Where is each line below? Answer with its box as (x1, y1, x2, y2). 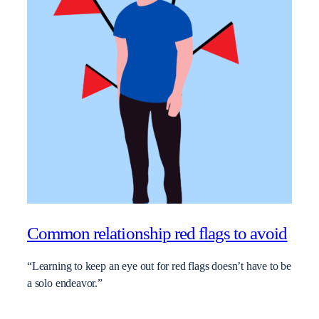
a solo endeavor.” (27, 277, 103, 291)
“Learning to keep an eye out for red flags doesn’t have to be (27, 260, 292, 273)
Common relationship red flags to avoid (27, 223, 288, 243)
